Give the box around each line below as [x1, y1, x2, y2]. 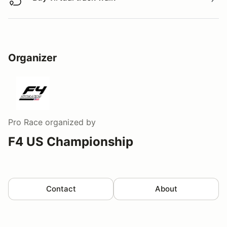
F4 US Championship [8, 134, 133, 149]
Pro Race [8, 117, 43, 127]
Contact [46, 183, 76, 194]
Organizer [8, 51, 57, 64]
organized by [43, 117, 96, 127]
